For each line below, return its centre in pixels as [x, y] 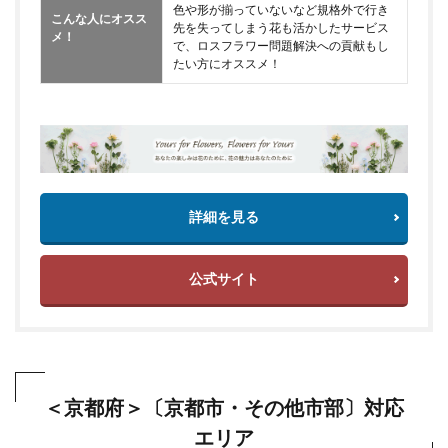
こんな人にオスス [99, 19]
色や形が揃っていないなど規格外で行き [281, 10]
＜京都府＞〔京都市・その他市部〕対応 [224, 406]
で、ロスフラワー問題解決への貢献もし [281, 46]
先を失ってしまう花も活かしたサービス [281, 28]
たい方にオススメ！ [227, 64]
